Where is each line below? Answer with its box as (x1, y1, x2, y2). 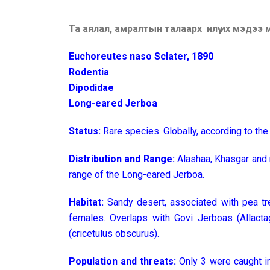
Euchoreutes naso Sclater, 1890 (69, 51, 213, 62)
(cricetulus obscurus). (69, 228, 159, 239)
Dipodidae (69, 82, 114, 93)
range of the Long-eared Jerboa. (69, 169, 204, 180)
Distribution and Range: (69, 153, 175, 165)
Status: (69, 125, 101, 137)
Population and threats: (69, 256, 180, 267)
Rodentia (69, 66, 109, 78)
